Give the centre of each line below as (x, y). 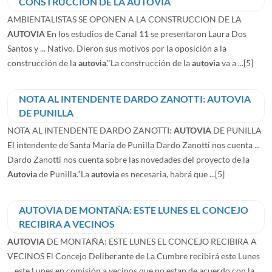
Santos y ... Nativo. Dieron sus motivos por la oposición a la (117, 48)
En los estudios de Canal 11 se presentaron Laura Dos (146, 33)
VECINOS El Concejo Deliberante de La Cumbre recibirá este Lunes (134, 256)
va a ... (232, 63)
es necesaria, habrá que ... (167, 174)
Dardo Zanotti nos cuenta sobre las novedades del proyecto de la (128, 159)
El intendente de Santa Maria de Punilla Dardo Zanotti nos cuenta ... (134, 144)
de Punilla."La (64, 174)
